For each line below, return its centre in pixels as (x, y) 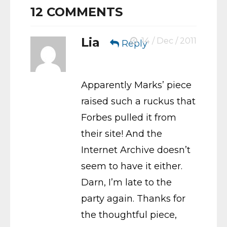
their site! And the (122, 134)
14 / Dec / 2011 (168, 40)
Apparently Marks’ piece (136, 85)
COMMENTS (83, 12)
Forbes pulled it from (129, 117)
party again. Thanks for (133, 198)
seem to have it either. (132, 166)
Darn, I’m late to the (126, 182)
